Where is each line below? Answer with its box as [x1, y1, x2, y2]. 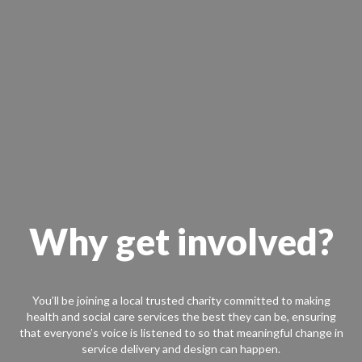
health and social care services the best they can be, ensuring [26, 309, 336, 324]
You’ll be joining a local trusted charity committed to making [32, 293, 330, 308]
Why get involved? [28, 220, 334, 264]
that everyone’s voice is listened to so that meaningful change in [19, 326, 343, 340]
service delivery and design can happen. [82, 342, 280, 356]
